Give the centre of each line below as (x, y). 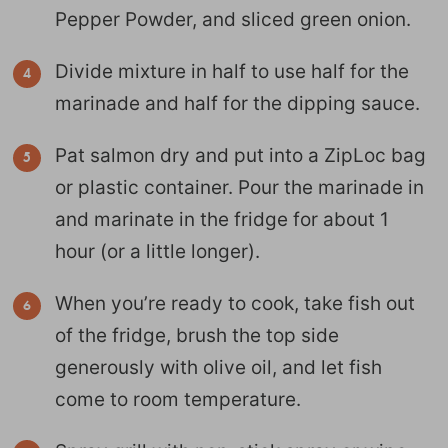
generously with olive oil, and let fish (218, 367)
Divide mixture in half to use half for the (232, 71)
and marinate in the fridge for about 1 (222, 219)
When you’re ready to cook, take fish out (235, 303)
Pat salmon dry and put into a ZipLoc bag (240, 155)
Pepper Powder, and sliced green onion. (233, 19)
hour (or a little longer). (157, 251)
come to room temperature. (178, 399)
